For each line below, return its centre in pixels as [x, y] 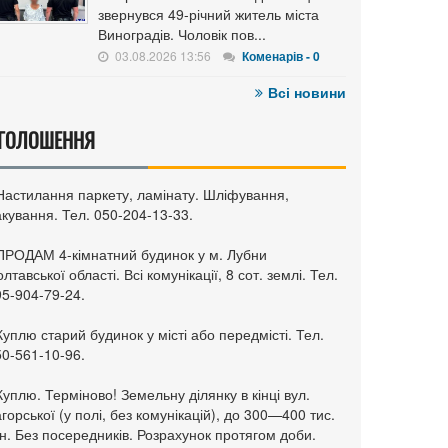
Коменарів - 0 [281, 56]
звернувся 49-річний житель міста [208, 14]
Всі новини [307, 92]
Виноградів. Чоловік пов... [182, 34]
